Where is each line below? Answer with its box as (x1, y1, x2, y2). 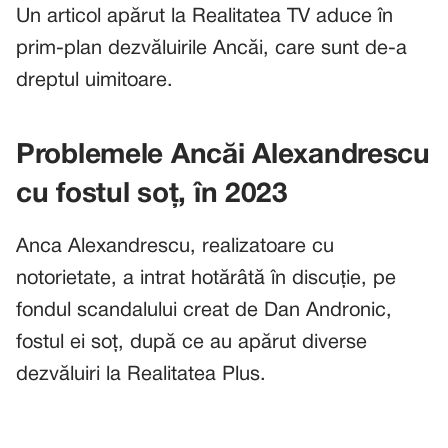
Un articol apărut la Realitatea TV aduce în (16, 7, 393, 26)
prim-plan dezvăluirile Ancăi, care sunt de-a (16, 39, 407, 58)
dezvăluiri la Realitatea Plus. (16, 365, 266, 384)
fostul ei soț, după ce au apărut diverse (16, 333, 367, 352)
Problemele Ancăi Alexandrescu (16, 142, 430, 169)
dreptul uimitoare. (16, 71, 173, 90)
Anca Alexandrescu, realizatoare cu (16, 237, 334, 256)
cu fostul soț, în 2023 (16, 181, 288, 208)
